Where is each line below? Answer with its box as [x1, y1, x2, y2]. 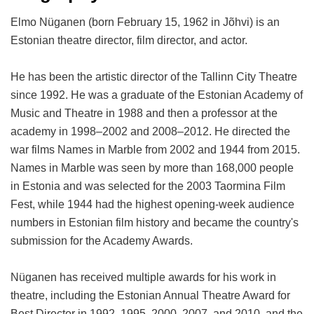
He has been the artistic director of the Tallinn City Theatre [11, 71, 297, 83]
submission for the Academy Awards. [11, 235, 193, 247]
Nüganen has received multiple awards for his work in [11, 271, 276, 283]
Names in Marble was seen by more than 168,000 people [11, 162, 294, 174]
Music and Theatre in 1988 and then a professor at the [11, 107, 278, 119]
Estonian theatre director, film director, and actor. [11, 34, 247, 46]
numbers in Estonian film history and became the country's [11, 217, 299, 228]
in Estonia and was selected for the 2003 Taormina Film [11, 180, 285, 192]
